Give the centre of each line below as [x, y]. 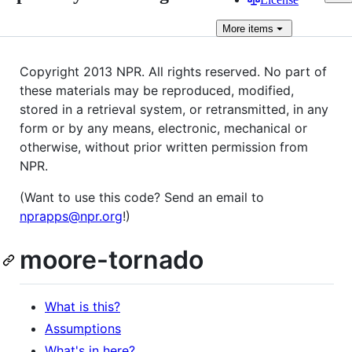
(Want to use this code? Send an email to [142, 197]
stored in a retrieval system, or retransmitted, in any [174, 109]
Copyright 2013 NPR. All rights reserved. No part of [173, 71]
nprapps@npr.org [71, 216]
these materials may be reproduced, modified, [157, 90]
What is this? [82, 306]
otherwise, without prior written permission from [164, 147]
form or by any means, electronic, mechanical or [163, 128]
